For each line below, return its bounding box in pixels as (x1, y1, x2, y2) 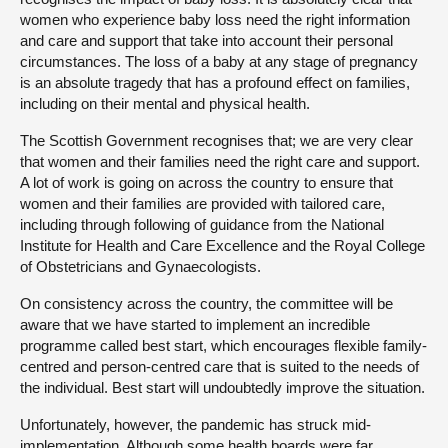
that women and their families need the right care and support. (20, 153, 420, 171)
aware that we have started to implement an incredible (20, 316, 370, 334)
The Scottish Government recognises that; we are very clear (20, 132, 413, 150)
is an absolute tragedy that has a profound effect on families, (20, 74, 410, 92)
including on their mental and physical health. (20, 95, 310, 113)
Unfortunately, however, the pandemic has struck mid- (20, 416, 371, 434)
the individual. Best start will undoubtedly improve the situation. (20, 379, 425, 397)
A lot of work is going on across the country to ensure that (20, 174, 393, 192)
